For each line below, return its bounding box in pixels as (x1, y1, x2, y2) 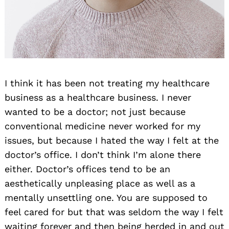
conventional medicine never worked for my (5, 121, 200, 132)
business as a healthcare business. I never (5, 92, 191, 103)
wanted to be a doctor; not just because (5, 106, 186, 118)
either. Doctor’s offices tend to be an (5, 164, 170, 175)
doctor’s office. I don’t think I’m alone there (5, 149, 201, 161)
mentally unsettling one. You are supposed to (5, 192, 208, 203)
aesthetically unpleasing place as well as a (5, 178, 195, 189)
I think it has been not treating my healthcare (5, 78, 210, 89)
